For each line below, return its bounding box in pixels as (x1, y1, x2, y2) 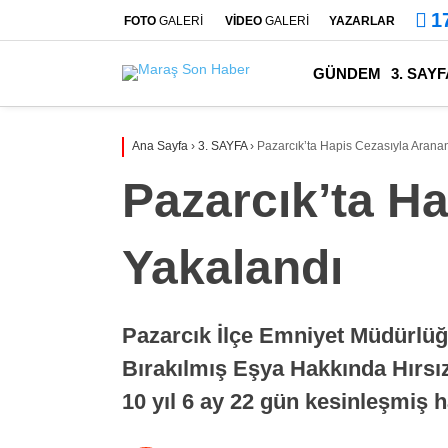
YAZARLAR (329, 13, 395, 28)
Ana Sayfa (132, 139, 188, 153)
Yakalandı (122, 241, 343, 294)
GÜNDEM (313, 64, 381, 82)
